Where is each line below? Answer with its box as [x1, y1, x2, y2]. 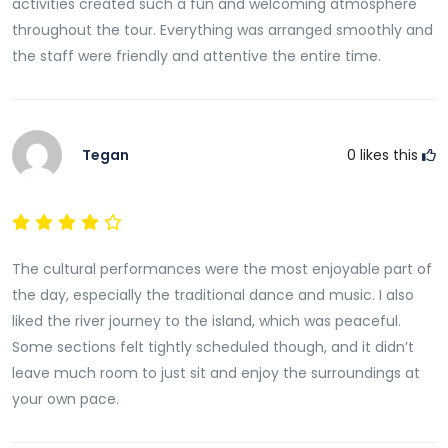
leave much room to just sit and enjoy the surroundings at [12, 363, 420, 383]
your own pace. [12, 389, 119, 409]
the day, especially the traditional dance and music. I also [12, 285, 414, 305]
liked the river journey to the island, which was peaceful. [12, 311, 401, 331]
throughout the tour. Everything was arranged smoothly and [12, 20, 433, 40]
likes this [356, 145, 422, 165]
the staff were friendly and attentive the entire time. [12, 46, 381, 66]
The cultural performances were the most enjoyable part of [12, 259, 432, 279]
